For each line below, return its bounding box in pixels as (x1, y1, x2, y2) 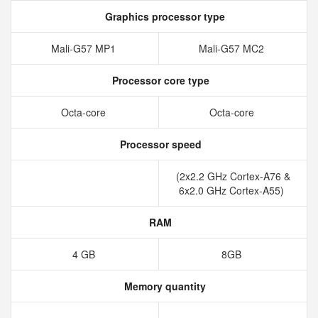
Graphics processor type (102, 9, 225, 23)
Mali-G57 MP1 (51, 41, 119, 55)
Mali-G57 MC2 (199, 41, 267, 55)
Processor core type (109, 73, 209, 87)
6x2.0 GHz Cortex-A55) (179, 183, 287, 197)
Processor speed (116, 137, 202, 151)
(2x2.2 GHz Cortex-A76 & (175, 169, 290, 183)
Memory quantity (121, 279, 206, 293)
